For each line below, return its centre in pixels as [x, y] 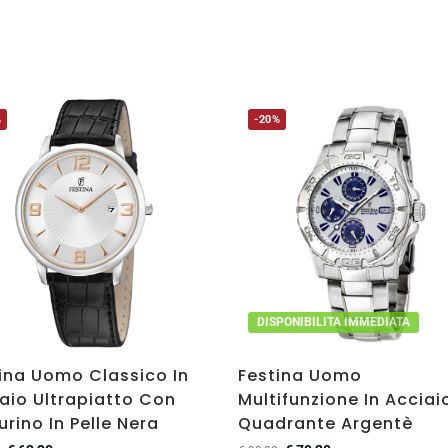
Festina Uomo [300, 375]
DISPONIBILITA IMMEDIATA [334, 321]
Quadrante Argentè [326, 423]
